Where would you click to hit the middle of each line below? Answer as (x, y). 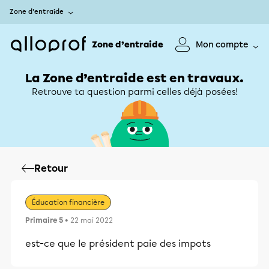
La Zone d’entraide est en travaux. (134, 78)
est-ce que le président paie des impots (118, 243)
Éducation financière (68, 202)
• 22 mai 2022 (88, 220)
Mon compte (222, 44)
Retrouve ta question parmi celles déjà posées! (134, 92)
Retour (51, 168)
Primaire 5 (44, 220)
